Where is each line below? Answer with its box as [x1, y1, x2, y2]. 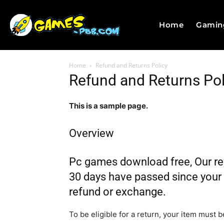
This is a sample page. [69, 101, 148, 110]
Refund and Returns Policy [95, 61, 167, 69]
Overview [69, 127, 114, 139]
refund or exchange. [69, 185, 166, 198]
